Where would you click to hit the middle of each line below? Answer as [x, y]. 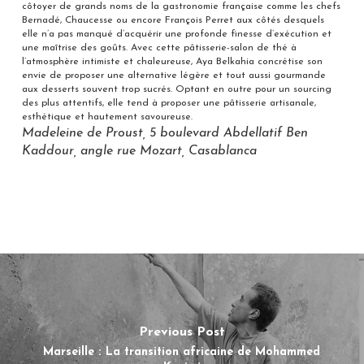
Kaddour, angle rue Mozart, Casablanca [139, 151]
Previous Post [182, 332]
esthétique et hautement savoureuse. [107, 117]
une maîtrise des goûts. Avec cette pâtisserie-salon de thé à [159, 48]
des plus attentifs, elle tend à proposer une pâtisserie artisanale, [169, 103]
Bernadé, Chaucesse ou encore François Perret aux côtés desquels [173, 20]
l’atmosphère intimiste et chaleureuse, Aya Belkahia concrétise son [172, 61]
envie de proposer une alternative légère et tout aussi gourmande [173, 75]
